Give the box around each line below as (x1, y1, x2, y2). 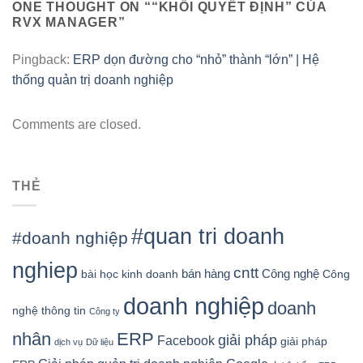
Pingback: (12, 52, 73, 66)
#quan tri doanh (131, 224, 284, 250)
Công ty (89, 306, 120, 317)
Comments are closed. (12, 117, 141, 131)
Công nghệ (262, 267, 319, 281)
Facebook (157, 334, 215, 348)
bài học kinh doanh (81, 267, 178, 281)
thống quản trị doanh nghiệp (12, 72, 173, 87)
